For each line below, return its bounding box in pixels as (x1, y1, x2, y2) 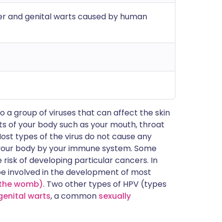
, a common (51, 190, 99, 202)
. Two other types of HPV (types (43, 178, 166, 190)
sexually (99, 190, 131, 202)
